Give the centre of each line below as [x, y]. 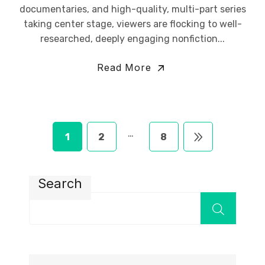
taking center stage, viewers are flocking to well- [132, 24]
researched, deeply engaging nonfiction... [132, 39]
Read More [126, 67]
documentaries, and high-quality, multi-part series [132, 9]
